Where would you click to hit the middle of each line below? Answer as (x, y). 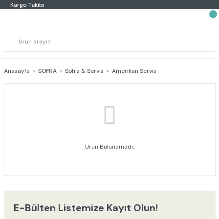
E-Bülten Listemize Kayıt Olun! (86, 208)
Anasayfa (17, 71)
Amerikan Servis (134, 71)
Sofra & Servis (84, 71)
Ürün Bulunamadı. (109, 147)
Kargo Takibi (27, 5)
